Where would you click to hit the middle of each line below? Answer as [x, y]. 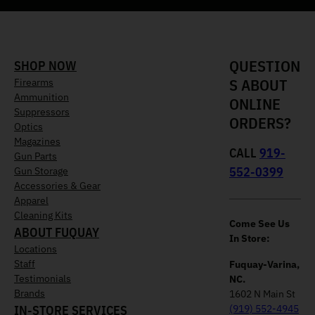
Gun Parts [36, 156]
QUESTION [265, 65]
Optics [28, 126]
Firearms [34, 82]
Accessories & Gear [57, 185]
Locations [36, 249]
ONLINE [255, 103]
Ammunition [41, 97]
